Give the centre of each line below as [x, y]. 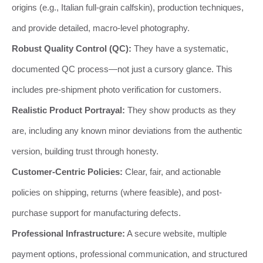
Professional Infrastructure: [68, 233]
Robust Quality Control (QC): [72, 48]
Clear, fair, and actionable [172, 171]
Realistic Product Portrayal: [68, 110]
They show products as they [181, 110]
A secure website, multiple [176, 233]
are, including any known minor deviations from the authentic [127, 130]
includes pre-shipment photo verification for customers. [117, 89]
